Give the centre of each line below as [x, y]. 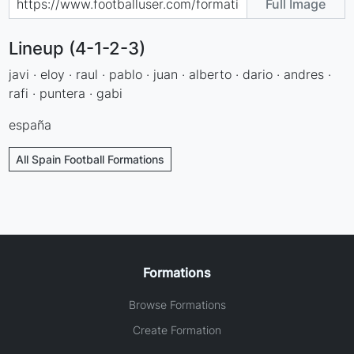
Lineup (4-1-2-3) [77, 48]
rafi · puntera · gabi [66, 93]
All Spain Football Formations [90, 159]
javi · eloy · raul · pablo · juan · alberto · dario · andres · [170, 74]
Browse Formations [177, 304]
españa [30, 124]
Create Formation [177, 330]
